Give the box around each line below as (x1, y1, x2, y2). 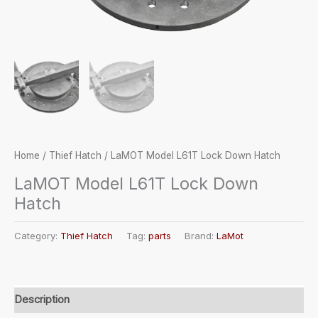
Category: (14, 229, 60, 241)
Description (14, 292, 70, 306)
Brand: (185, 229, 216, 241)
